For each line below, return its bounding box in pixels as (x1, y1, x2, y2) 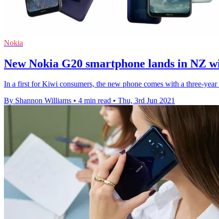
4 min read (78, 96, 111, 105)
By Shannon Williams (4, 96, 71, 105)
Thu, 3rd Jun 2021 (118, 96, 175, 105)
